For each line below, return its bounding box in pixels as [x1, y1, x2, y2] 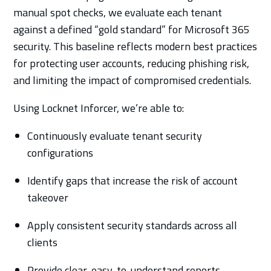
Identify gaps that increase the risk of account [27, 172, 238, 189]
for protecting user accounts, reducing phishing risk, [13, 54, 250, 71]
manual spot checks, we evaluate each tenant [13, 4, 223, 21]
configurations [27, 144, 93, 161]
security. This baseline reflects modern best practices [13, 38, 258, 54]
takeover [27, 189, 68, 206]
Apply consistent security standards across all [27, 217, 237, 233]
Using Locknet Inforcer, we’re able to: [13, 99, 184, 116]
